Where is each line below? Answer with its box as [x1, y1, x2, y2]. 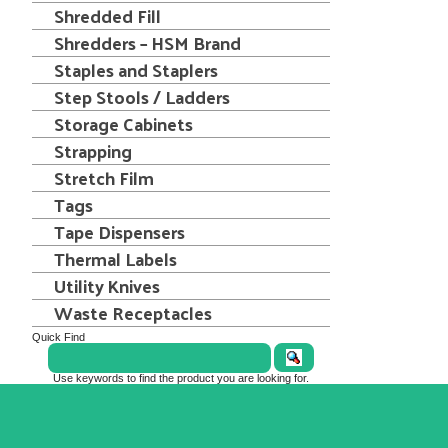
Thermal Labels [54, 242, 177, 275]
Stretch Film [54, 161, 154, 194]
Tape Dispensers [54, 215, 185, 248]
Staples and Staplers [54, 53, 218, 86]
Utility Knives [54, 269, 160, 302]
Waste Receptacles [54, 296, 212, 329]
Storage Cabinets [54, 107, 193, 140]
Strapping [54, 134, 132, 167]
